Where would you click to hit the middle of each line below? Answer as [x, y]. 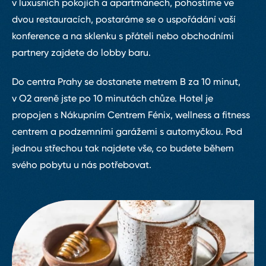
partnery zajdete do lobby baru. [81, 53]
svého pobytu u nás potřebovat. [82, 165]
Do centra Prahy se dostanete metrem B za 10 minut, [126, 82]
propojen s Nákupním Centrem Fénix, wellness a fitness [131, 115]
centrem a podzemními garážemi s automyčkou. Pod [127, 132]
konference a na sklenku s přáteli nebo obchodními [123, 36]
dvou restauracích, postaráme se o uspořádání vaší [124, 19]
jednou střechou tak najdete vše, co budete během [123, 148]
